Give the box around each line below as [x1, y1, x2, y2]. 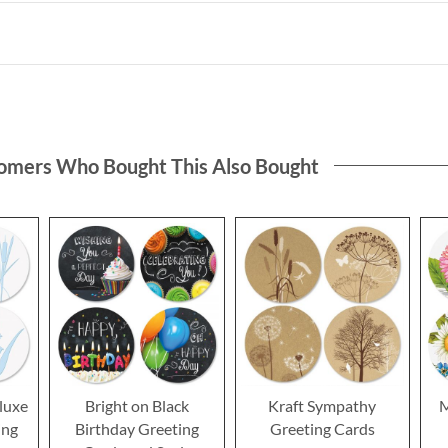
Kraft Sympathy [268, 396, 377, 416]
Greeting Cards [269, 419, 375, 439]
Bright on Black [84, 396, 189, 416]
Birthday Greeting [74, 419, 199, 439]
